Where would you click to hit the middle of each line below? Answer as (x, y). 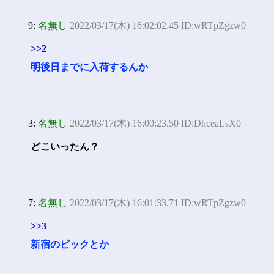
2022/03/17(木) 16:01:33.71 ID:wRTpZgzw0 (158, 203)
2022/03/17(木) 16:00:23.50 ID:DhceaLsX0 (155, 123)
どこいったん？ (65, 146)
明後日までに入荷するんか (89, 67)
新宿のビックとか (70, 244)
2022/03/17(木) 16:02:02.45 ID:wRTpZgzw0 (158, 25)
